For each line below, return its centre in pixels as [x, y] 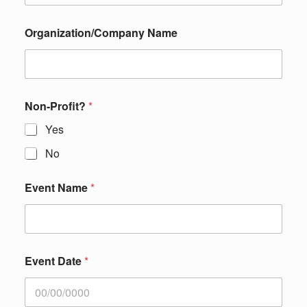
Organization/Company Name [101, 33]
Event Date [54, 261]
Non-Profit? [57, 106]
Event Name [58, 187]
